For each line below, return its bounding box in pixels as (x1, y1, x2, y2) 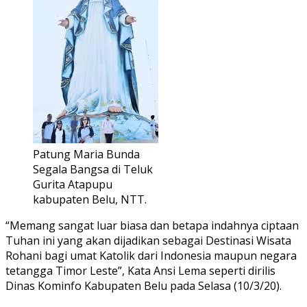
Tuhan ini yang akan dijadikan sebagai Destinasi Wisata (5, 232, 291, 248)
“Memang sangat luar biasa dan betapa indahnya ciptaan (5, 217, 299, 233)
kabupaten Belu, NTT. (33, 191, 147, 207)
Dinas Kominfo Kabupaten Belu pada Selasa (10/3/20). (5, 278, 282, 293)
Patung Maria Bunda (33, 146, 140, 162)
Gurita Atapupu (33, 176, 112, 192)
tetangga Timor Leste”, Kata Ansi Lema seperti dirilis (5, 262, 275, 278)
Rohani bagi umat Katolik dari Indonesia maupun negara (5, 247, 297, 263)
